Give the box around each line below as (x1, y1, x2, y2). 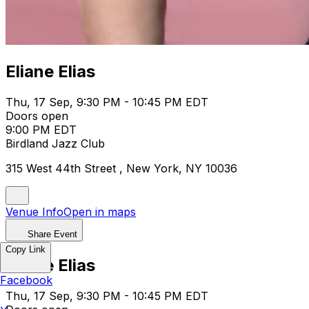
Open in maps (63, 204, 136, 219)
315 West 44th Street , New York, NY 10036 (6, 161, 237, 175)
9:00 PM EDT (6, 122, 77, 137)
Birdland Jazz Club (6, 136, 105, 150)
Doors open (6, 108, 68, 123)
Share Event (28, 228, 77, 239)
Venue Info (6, 204, 63, 219)
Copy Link (6, 244, 46, 255)
